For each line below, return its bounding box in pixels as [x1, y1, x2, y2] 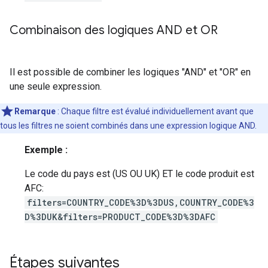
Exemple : [25, 144, 68, 156]
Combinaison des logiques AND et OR [10, 23, 218, 38]
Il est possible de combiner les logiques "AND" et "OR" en [10, 66, 251, 78]
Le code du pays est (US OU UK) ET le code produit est [25, 168, 254, 179]
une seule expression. [10, 81, 102, 92]
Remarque [14, 106, 57, 116]
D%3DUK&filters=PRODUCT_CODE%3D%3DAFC [25, 211, 215, 223]
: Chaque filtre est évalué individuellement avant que [57, 106, 254, 116]
